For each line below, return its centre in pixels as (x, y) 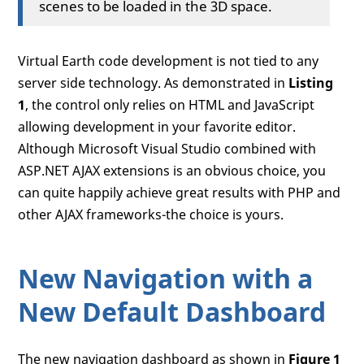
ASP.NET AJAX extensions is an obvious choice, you (172, 170)
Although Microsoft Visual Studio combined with (167, 148)
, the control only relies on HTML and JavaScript (170, 104)
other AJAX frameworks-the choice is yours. (151, 214)
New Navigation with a (166, 278)
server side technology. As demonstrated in (154, 82)
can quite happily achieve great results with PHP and (180, 192)
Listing (311, 82)
